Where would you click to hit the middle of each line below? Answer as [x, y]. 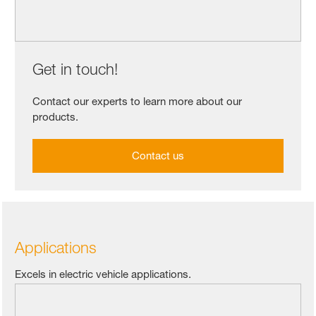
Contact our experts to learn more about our [138, 102]
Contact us [158, 156]
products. [56, 117]
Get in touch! [75, 69]
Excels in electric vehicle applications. [103, 274]
